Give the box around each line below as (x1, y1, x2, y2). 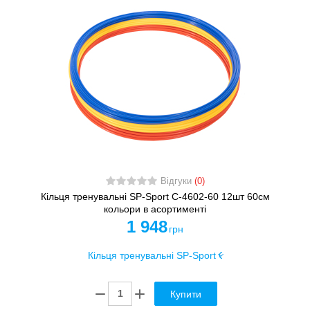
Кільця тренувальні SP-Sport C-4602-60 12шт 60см (40, 190, 270, 202)
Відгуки (160, 176, 194, 186)
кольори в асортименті (104, 203, 206, 215)
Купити (170, 289, 201, 300)
